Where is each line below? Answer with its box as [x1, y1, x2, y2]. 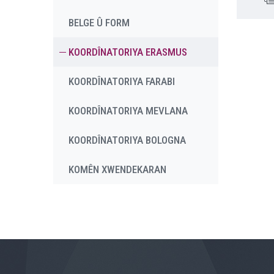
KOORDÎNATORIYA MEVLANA [68, 105, 188, 117]
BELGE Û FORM [68, 17, 130, 29]
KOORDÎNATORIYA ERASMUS [68, 46, 187, 58]
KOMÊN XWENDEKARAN [68, 163, 166, 176]
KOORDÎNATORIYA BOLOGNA [68, 134, 186, 146]
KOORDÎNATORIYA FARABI [68, 75, 175, 87]
